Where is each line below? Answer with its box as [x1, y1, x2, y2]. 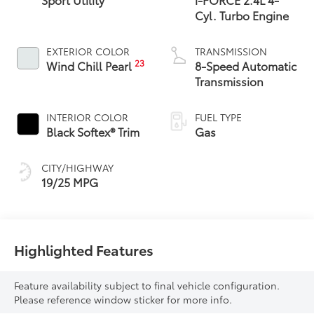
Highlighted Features [14, 240, 154, 260]
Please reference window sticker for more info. [14, 292, 233, 307]
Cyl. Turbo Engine [195, 6, 289, 23]
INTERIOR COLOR [46, 109, 129, 124]
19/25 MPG [41, 173, 99, 190]
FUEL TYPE [195, 109, 242, 124]
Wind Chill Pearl [46, 57, 135, 74]
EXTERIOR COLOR [46, 43, 130, 58]
